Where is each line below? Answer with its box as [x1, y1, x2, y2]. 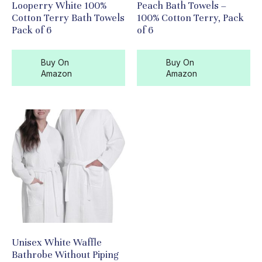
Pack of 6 [12, 24, 51, 37]
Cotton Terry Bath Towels [12, 12, 125, 25]
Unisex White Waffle [12, 236, 102, 249]
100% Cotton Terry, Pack [137, 12, 244, 25]
